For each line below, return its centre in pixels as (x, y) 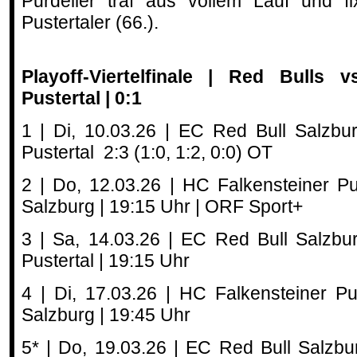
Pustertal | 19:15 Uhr (105, 261)
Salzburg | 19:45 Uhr (106, 315)
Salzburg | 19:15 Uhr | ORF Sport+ (162, 206)
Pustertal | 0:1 (81, 98)
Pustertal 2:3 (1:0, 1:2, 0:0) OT (147, 152)
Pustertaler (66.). (90, 22)
